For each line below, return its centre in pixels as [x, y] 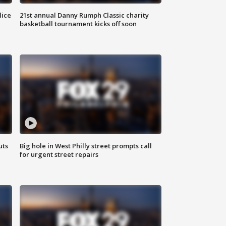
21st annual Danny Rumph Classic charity [84, 15]
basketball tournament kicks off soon [78, 24]
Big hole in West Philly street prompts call [86, 146]
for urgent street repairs [59, 155]
